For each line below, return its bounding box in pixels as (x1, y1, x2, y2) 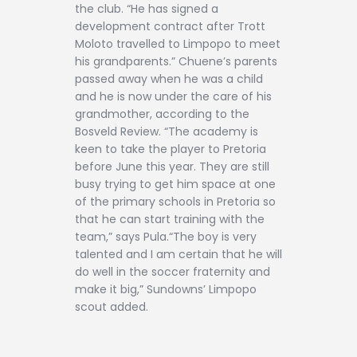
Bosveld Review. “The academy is (75, 123, 258, 139)
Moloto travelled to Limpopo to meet (75, 35, 280, 52)
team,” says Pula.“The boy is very (75, 228, 257, 245)
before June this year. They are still (75, 158, 269, 175)
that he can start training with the (75, 210, 265, 227)
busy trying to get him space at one (75, 175, 276, 192)
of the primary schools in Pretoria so (75, 193, 276, 210)
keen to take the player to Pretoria (75, 140, 266, 157)
